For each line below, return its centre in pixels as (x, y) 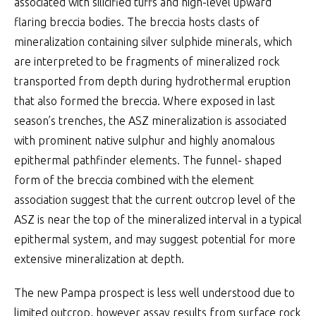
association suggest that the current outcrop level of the (155, 200)
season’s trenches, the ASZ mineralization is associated (150, 121)
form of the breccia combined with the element (134, 180)
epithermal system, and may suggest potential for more (155, 239)
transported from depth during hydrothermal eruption (152, 81)
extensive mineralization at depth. (99, 259)
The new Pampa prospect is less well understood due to (154, 293)
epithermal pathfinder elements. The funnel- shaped (148, 160)
